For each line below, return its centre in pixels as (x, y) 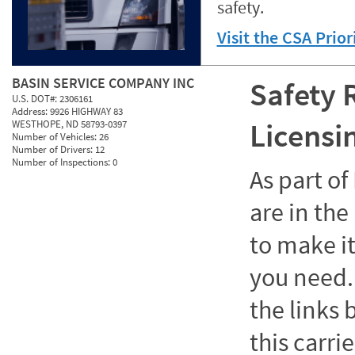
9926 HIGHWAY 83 (86, 111)
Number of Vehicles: (55, 137)
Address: (31, 111)
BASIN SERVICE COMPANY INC (103, 83)
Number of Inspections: (62, 162)
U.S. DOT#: (36, 99)
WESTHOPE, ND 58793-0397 (69, 124)
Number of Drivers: (53, 149)
